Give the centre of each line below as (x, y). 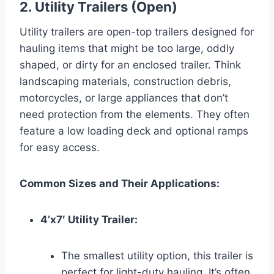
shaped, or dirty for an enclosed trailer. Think (130, 65)
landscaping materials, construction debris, (125, 81)
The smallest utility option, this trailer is (157, 255)
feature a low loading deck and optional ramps (134, 131)
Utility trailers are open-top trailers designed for (137, 31)
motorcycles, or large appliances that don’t (124, 98)
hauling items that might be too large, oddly (127, 48)
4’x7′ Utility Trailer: (89, 219)
